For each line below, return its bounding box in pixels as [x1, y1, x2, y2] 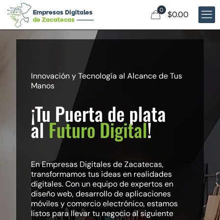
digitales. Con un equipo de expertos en [31, 179, 173, 189]
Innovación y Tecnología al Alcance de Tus [31, 71, 182, 81]
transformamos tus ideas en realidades [31, 169, 172, 179]
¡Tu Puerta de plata [31, 100, 166, 127]
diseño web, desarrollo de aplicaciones [31, 189, 171, 199]
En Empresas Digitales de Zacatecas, [31, 159, 164, 169]
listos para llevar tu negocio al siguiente [31, 208, 173, 219]
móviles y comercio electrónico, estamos [31, 198, 178, 209]
